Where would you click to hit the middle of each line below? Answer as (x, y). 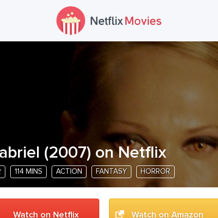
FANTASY (111, 172)
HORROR (155, 172)
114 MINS (28, 172)
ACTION (69, 172)
